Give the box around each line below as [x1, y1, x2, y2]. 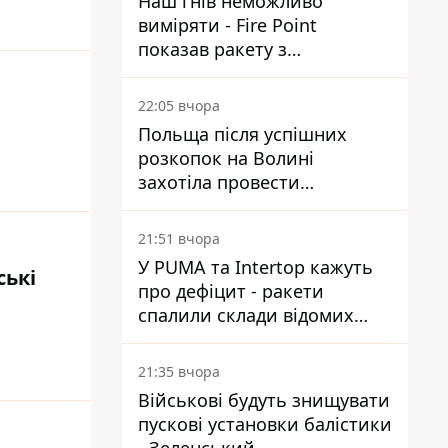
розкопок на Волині [138, 146, 314, 170]
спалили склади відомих [138, 303, 354, 327]
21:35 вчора [138, 362, 220, 381]
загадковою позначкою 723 [138, 61, 381, 85]
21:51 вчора [138, 229, 220, 248]
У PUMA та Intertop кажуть [138, 255, 373, 279]
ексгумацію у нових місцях [138, 194, 374, 218]
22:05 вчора [138, 96, 220, 115]
